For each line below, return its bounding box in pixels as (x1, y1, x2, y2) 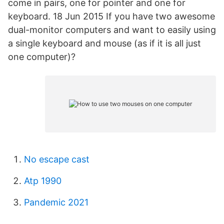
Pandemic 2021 (24, 197, 88, 207)
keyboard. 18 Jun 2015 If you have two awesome (8, 11, 215, 21)
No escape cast (24, 154, 89, 164)
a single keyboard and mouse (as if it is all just (8, 38, 201, 48)
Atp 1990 (24, 175, 61, 186)
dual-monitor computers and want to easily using (8, 24, 216, 35)
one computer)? (8, 51, 75, 62)
